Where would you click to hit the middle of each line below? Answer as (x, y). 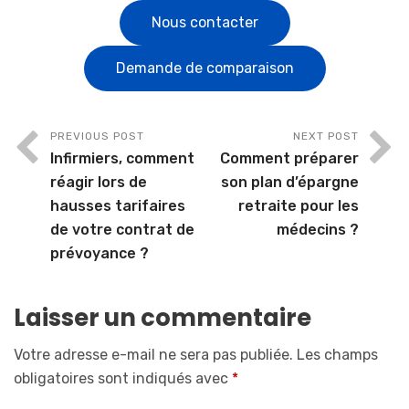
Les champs (337, 355)
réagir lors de (99, 183)
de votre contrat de (122, 230)
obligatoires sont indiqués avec (123, 379)
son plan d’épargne (290, 183)
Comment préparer (289, 159)
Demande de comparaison (204, 68)
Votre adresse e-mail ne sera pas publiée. (153, 355)
